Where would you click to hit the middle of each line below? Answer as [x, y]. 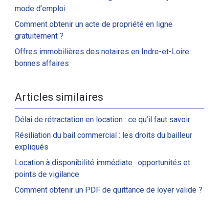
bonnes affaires [42, 63]
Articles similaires [59, 97]
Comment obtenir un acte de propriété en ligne [94, 24]
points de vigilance [47, 174]
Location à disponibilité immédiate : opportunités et [102, 163]
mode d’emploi [40, 9]
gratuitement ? [39, 36]
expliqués [32, 147]
